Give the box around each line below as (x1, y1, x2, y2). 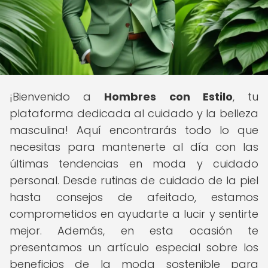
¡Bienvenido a (10, 89, 105, 104)
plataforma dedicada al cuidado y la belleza (10, 106, 258, 121)
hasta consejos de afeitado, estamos (10, 190, 258, 205)
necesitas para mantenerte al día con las (10, 139, 258, 154)
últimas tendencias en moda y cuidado (10, 156, 258, 171)
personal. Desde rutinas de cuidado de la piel (10, 173, 258, 188)
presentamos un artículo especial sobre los (10, 240, 258, 255)
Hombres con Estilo (104, 89, 233, 104)
